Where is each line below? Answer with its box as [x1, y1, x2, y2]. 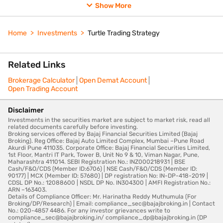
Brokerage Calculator [8, 76, 75, 85]
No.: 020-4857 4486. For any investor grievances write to [8, 207, 170, 214]
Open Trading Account [8, 84, 78, 93]
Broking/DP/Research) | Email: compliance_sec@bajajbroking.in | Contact [8, 200, 215, 207]
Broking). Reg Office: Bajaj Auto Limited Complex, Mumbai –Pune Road [8, 137, 204, 144]
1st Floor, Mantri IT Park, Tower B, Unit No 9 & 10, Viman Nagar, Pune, [8, 151, 199, 158]
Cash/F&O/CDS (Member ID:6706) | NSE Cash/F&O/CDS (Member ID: [8, 165, 197, 172]
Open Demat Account [79, 76, 147, 85]
